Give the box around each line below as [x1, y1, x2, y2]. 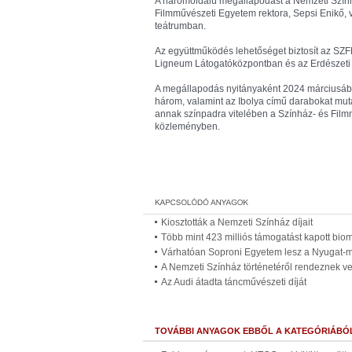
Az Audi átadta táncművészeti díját [161, 277, 306, 288]
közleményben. [155, 121, 220, 132]
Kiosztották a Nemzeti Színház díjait [161, 217, 313, 228]
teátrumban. [155, 20, 206, 31]
